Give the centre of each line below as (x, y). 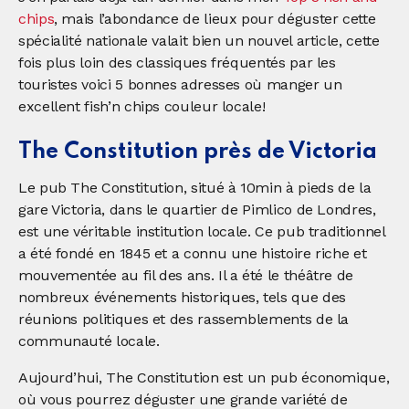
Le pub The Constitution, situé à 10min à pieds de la (195, 187)
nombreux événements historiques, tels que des (182, 297)
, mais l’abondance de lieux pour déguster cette (215, 18)
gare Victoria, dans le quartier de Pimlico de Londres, (197, 209)
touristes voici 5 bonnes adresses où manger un (180, 84)
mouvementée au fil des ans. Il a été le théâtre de (186, 275)
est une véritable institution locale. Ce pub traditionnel (202, 231)
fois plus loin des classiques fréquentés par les (177, 62)
